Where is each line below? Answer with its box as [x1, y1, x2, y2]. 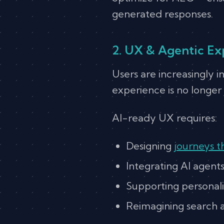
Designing [126, 139, 174, 152]
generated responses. [112, 7, 213, 20]
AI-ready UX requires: [112, 111, 217, 124]
